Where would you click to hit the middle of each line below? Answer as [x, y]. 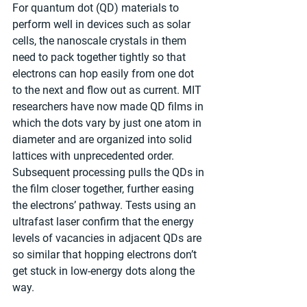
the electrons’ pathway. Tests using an [106, 206]
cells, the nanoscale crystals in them [101, 41]
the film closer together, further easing [105, 189]
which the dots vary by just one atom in [108, 123]
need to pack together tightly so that [100, 58]
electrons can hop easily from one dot [105, 74]
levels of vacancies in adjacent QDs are [108, 238]
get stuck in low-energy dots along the [105, 271]
